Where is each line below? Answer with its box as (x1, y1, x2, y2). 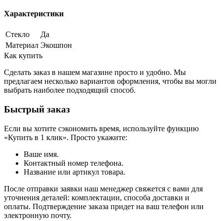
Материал (5, 41, 38, 50)
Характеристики (4, 9, 64, 18)
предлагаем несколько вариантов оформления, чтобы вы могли (4, 77, 217, 86)
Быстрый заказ (4, 104, 70, 115)
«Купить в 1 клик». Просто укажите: (4, 133, 127, 142)
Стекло (5, 30, 30, 39)
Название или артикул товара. (24, 167, 125, 176)
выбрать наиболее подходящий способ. (4, 86, 136, 95)
